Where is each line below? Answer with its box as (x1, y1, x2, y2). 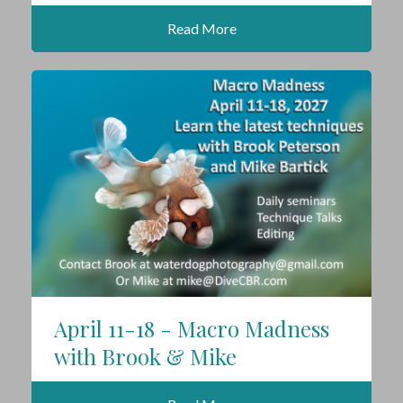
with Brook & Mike (54, 342, 237, 372)
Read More (166, 20, 237, 38)
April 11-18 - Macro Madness (54, 314, 329, 344)
